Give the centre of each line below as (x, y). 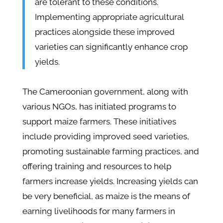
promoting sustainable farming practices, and (111, 152)
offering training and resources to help (97, 167)
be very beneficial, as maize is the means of (106, 196)
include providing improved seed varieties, (106, 137)
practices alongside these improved (105, 32)
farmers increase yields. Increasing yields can (110, 181)
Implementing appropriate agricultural (109, 17)
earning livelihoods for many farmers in (99, 211)
